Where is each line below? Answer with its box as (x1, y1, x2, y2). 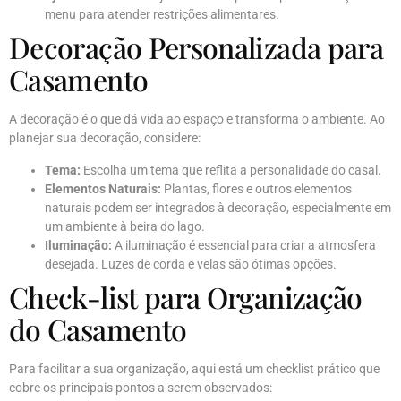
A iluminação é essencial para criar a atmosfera (112, 237, 376, 252)
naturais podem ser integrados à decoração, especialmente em (45, 200, 391, 215)
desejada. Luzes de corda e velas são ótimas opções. (45, 256, 337, 271)
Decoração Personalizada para (9, 28, 384, 67)
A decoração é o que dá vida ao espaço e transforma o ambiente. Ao (9, 112, 385, 127)
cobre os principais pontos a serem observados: (9, 380, 272, 395)
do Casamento (9, 309, 187, 348)
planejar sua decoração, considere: (9, 131, 200, 146)
